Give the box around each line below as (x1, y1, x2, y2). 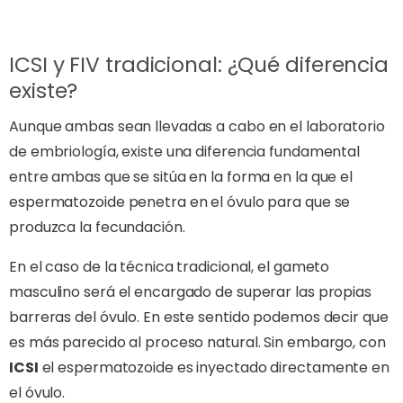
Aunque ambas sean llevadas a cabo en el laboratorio (9, 115, 385, 137)
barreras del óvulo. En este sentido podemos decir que (9, 306, 389, 327)
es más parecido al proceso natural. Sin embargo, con (9, 331, 386, 353)
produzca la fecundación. (9, 216, 185, 237)
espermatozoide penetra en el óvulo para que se (9, 191, 351, 212)
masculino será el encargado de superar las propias (9, 281, 372, 302)
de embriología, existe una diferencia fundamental (9, 140, 361, 162)
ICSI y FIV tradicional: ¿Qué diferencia (9, 49, 390, 79)
